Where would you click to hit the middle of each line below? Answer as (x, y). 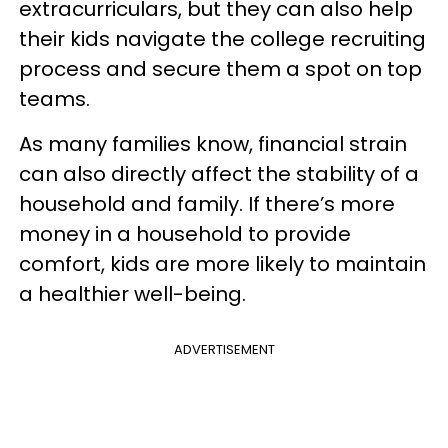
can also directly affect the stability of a (219, 174)
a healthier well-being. (135, 294)
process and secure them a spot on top (220, 69)
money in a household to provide (185, 234)
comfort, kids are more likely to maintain (222, 264)
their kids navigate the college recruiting (222, 39)
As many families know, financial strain (213, 144)
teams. (57, 99)
